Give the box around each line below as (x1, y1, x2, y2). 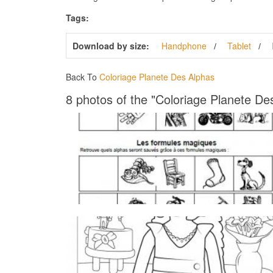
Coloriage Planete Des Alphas (99, 70, 214, 83)
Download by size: (72, 39, 149, 52)
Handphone (161, 39, 207, 52)
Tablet (227, 39, 251, 52)
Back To (65, 70, 99, 83)
